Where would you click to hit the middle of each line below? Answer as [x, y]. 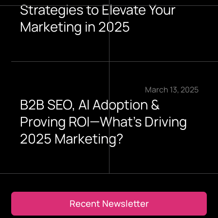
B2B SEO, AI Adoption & [90, 104]
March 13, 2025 [172, 89]
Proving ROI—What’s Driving [104, 121]
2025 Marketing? [72, 138]
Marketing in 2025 [75, 26]
